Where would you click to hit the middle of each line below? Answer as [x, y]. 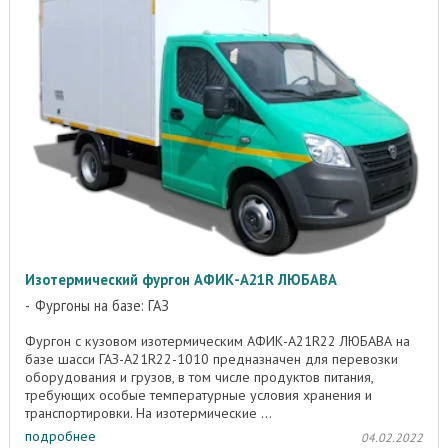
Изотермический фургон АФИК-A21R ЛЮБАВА [181, 280]
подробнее [60, 435]
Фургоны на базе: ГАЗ [102, 306]
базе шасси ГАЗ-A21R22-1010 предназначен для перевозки [211, 359]
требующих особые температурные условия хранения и [198, 395]
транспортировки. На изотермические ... [148, 413]
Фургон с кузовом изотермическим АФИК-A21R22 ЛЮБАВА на [217, 341]
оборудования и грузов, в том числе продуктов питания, [199, 377]
